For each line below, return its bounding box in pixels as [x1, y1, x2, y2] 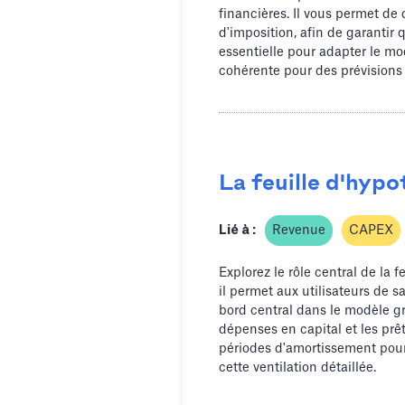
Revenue [272, 224, 325, 238]
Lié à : [219, 224, 256, 238]
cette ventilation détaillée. [219, 362, 376, 375]
